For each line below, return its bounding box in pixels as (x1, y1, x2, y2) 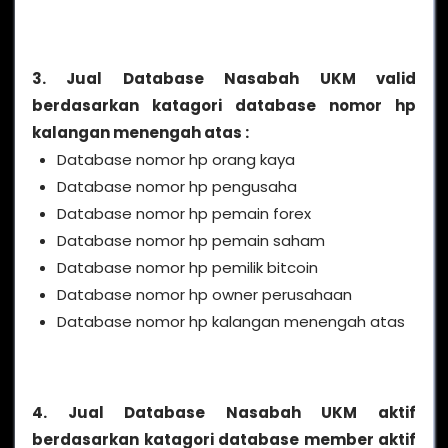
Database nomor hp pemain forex (57, 202, 311, 224)
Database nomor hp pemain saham (57, 229, 325, 251)
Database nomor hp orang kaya (57, 148, 295, 170)
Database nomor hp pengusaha (57, 175, 297, 197)
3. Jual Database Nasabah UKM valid (32, 67, 416, 89)
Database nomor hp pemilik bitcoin (57, 256, 318, 278)
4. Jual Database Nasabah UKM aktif (32, 401, 416, 423)
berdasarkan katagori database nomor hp (32, 94, 416, 116)
